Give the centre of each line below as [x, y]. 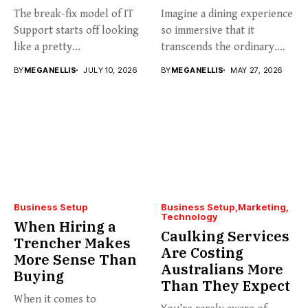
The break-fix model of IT [74, 14]
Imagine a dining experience [227, 14]
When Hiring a [65, 227]
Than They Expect [225, 286]
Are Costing [202, 253]
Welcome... [187, 63]
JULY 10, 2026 [110, 70]
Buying [39, 276]
